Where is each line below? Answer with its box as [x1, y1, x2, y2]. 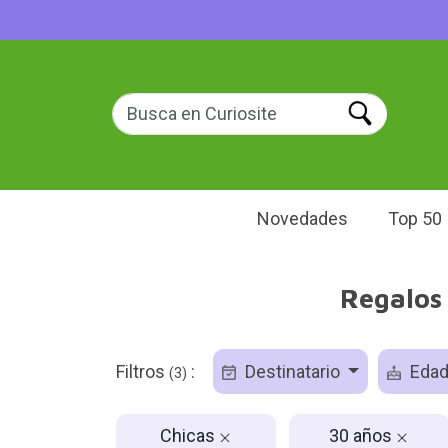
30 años [329, 424, 396, 446]
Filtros [115, 361, 169, 382]
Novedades [257, 208, 348, 229]
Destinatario [240, 361, 344, 382]
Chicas [160, 424, 219, 446]
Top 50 [388, 208, 442, 229]
